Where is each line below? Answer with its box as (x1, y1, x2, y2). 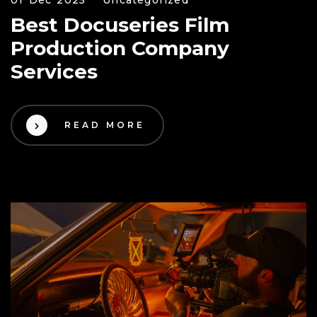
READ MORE (64, 119, 145, 130)
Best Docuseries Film (11, 12, 229, 37)
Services (11, 59, 98, 83)
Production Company (11, 35, 229, 60)
